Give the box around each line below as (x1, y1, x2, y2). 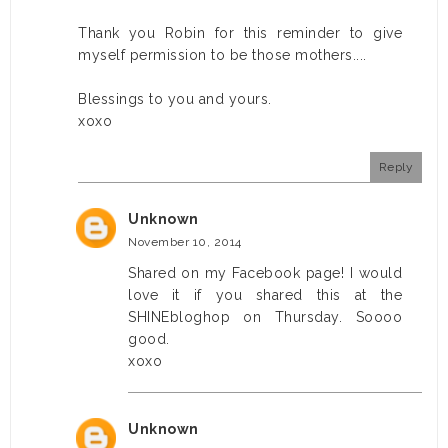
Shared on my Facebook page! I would (128, 265, 402, 282)
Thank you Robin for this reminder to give (78, 25, 402, 42)
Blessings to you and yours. (78, 91, 272, 108)
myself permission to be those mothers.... (78, 47, 367, 64)
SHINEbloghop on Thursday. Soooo (128, 309, 402, 326)
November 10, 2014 (128, 235, 242, 250)
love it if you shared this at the (128, 287, 402, 304)
